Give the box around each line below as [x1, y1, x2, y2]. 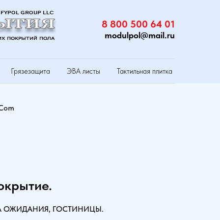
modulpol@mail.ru [105, 30, 175, 40]
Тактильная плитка [117, 67, 172, 76]
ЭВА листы [67, 67, 100, 76]
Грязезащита [11, 67, 50, 76]
